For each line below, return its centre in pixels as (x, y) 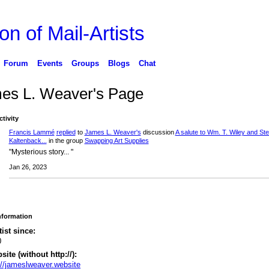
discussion (158, 132)
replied (66, 132)
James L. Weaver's (113, 132)
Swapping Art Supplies (116, 141)
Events (50, 63)
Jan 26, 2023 (28, 167)
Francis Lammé (32, 132)
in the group (65, 141)
